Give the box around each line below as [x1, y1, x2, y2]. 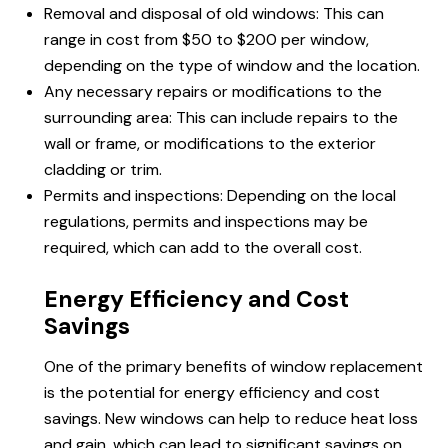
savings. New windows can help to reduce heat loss [44, 408, 418, 430]
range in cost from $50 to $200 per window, [44, 29, 369, 51]
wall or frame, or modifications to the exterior [44, 133, 376, 155]
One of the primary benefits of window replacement [44, 356, 423, 378]
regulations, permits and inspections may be [44, 211, 368, 233]
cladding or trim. [44, 159, 162, 181]
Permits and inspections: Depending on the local [44, 185, 396, 207]
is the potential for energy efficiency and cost [44, 382, 380, 404]
